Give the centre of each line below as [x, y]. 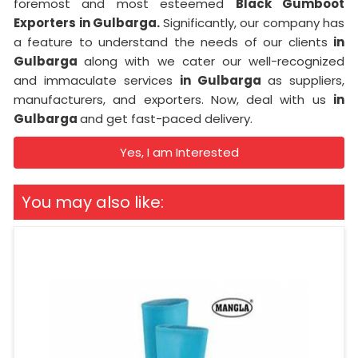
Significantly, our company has [253, 22]
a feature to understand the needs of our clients [173, 42]
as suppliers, [306, 80]
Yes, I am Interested [179, 152]
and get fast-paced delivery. [166, 118]
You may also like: [93, 202]
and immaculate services [97, 80]
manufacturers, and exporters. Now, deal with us [173, 99]
